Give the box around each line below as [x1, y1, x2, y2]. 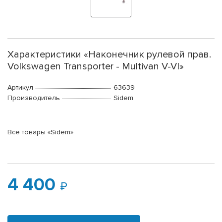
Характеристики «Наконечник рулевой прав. [7, 49, 211, 61]
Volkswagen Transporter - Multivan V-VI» [7, 60, 184, 73]
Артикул [7, 83, 33, 92]
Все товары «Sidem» [7, 128, 73, 137]
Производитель [7, 94, 60, 103]
